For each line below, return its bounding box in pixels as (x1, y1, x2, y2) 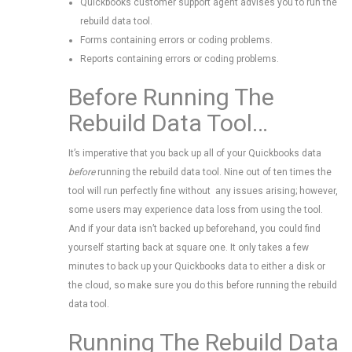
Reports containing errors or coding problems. (80, 53, 279, 64)
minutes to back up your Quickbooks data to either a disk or (68, 261, 325, 272)
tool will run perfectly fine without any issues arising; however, (68, 185, 338, 196)
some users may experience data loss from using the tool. (68, 204, 323, 215)
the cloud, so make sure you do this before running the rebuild (68, 280, 337, 291)
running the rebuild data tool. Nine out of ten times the (95, 167, 332, 178)
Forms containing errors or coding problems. (80, 35, 273, 46)
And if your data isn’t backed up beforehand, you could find (68, 223, 321, 234)
